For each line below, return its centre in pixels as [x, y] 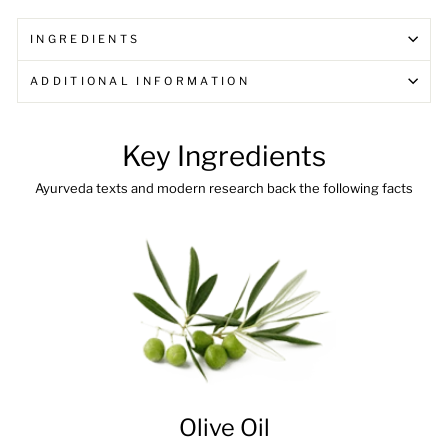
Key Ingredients [224, 155]
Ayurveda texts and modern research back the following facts [224, 187]
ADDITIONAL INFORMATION [140, 80]
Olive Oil [224, 427]
